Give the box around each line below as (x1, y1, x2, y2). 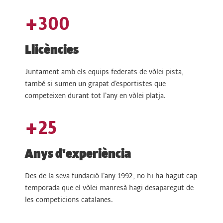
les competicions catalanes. (25, 195, 113, 204)
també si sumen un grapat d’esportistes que (25, 79, 166, 88)
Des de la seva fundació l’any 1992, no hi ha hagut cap (25, 171, 197, 180)
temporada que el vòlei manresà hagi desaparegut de (25, 183, 194, 192)
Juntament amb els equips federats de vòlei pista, (25, 67, 184, 76)
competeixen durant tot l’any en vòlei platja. (25, 91, 166, 100)
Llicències (25, 43, 79, 56)
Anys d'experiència (25, 147, 131, 160)
